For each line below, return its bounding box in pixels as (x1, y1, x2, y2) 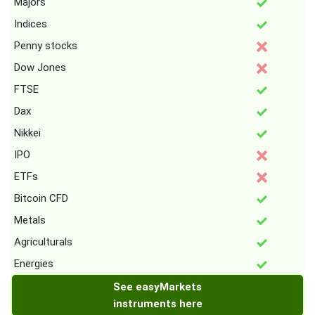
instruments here (112, 297, 202, 311)
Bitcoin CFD (14, 192, 68, 205)
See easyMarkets (113, 281, 202, 294)
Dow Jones (14, 61, 66, 75)
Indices (14, 18, 47, 31)
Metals (14, 214, 46, 227)
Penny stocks (14, 39, 77, 53)
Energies (14, 257, 53, 271)
